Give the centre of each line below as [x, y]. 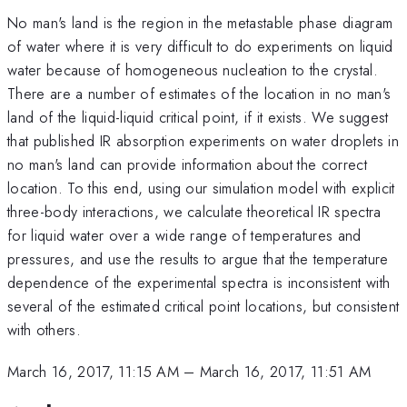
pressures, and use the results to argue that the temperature [198, 258]
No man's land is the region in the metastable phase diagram [200, 22]
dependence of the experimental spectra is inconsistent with [199, 282]
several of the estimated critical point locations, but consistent [203, 306]
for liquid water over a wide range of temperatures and [184, 235]
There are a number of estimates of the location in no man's [199, 93]
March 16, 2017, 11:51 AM [285, 372]
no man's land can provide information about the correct [188, 164]
